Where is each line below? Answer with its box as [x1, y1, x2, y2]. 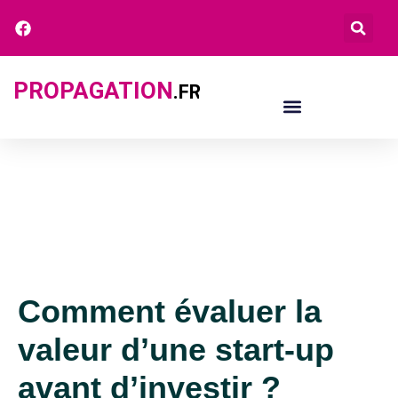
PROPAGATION [13, 77, 173, 104]
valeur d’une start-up [18, 330, 334, 368]
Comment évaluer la [18, 292, 322, 330]
